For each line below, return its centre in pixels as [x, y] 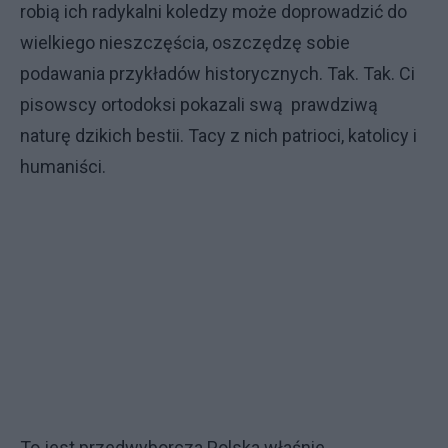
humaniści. [63, 166]
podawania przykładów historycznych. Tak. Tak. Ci [217, 73]
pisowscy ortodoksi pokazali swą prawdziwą [199, 104]
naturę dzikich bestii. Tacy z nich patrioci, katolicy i [218, 135]
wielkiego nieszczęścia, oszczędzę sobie [185, 42]
